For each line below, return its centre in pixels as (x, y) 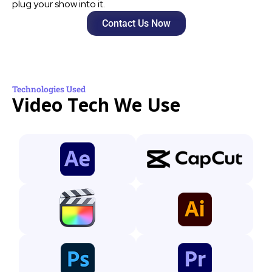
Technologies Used (49, 90)
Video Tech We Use (96, 105)
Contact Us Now (136, 24)
